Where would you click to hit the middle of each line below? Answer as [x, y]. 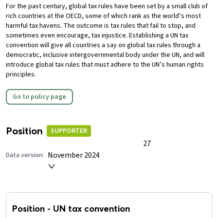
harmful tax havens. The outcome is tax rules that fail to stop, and [101, 26]
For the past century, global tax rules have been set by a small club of [107, 7]
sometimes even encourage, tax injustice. [67, 36]
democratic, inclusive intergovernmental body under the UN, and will [105, 55]
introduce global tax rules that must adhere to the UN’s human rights [105, 65]
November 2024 [74, 155]
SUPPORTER [69, 131]
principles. [21, 75]
